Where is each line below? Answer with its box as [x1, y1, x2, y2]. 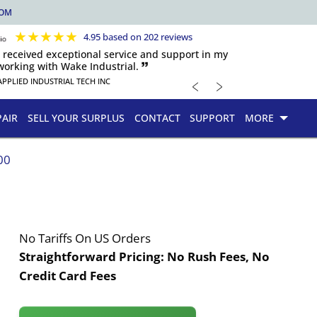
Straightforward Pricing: [19, 248, 168, 265]
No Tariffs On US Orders [19, 229, 151, 246]
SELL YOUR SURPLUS [27, 111, 125, 125]
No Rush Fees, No [167, 248, 270, 265]
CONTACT [134, 111, 180, 125]
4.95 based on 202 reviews [83, 30, 193, 43]
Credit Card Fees [19, 267, 117, 284]
